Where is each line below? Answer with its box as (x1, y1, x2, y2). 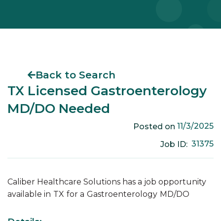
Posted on (133, 121, 177, 131)
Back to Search (36, 69, 115, 81)
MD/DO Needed (7, 101, 110, 117)
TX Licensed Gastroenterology (7, 83, 207, 99)
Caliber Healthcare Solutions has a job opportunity (7, 177, 206, 187)
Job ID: (160, 139, 191, 149)
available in (7, 189, 51, 199)
